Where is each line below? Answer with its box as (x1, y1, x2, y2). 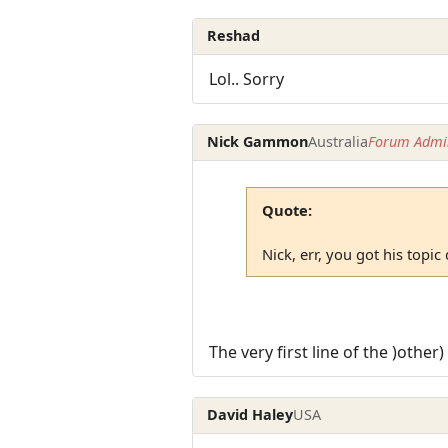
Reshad (207, 26, 261, 46)
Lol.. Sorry (209, 67, 284, 90)
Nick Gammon (207, 132, 309, 152)
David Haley (207, 405, 294, 425)
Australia (308, 132, 369, 152)
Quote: (261, 200, 312, 221)
